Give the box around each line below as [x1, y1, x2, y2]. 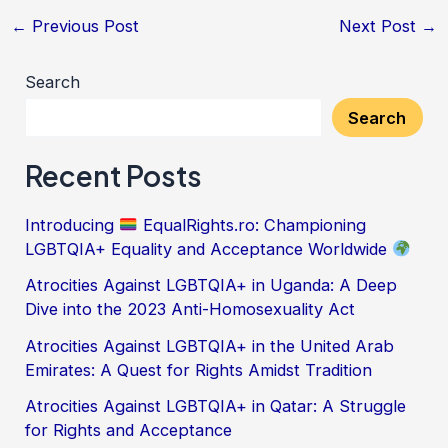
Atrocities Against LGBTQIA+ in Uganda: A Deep [25, 275, 398, 296]
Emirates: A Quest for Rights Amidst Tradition [25, 359, 373, 380]
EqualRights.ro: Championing [137, 215, 366, 236]
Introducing [25, 215, 120, 236]
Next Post [339, 16, 422, 37]
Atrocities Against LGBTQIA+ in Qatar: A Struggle [25, 395, 407, 416]
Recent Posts [25, 157, 203, 193]
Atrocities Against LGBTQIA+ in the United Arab [25, 335, 395, 356]
